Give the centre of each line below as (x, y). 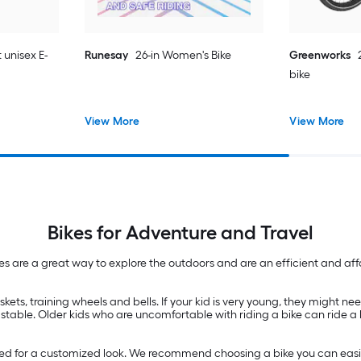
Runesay (106, 56)
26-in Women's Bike (183, 56)
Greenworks (320, 56)
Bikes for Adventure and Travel (180, 232)
